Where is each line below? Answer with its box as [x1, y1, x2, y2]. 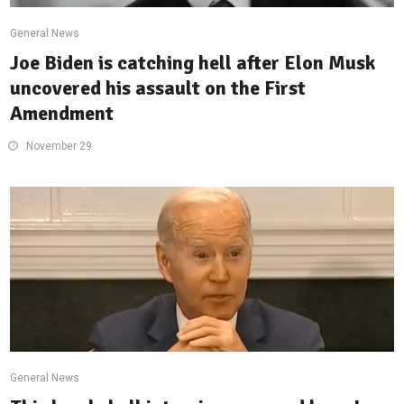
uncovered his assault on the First [10, 76, 307, 101]
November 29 [26, 140, 93, 153]
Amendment [10, 101, 115, 126]
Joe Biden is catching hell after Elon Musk [10, 50, 376, 76]
